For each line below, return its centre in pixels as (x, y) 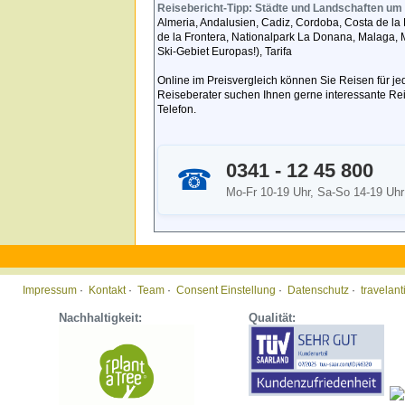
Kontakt (107, 290)
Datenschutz (318, 290)
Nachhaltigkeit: (100, 318)
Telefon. (177, 109)
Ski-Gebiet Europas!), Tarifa (225, 52)
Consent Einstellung (226, 290)
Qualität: (272, 318)
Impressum (50, 290)
